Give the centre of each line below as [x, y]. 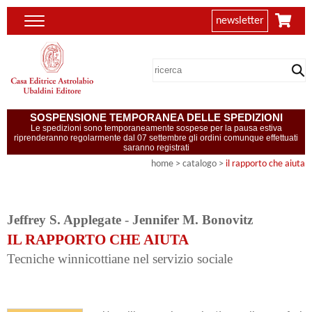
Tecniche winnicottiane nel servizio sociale [120, 258]
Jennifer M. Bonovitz [193, 219]
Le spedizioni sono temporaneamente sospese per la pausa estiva [156, 128]
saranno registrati [156, 147]
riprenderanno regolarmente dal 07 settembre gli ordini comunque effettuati [156, 138]
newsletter [240, 21]
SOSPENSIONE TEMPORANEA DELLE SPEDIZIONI [156, 117]
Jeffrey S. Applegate [64, 219]
